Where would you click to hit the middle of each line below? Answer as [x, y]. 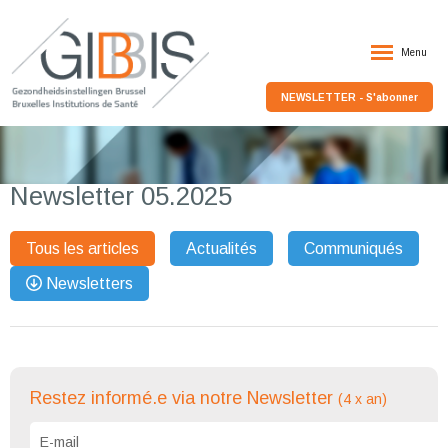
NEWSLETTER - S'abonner [349, 97]
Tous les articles [82, 249]
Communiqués [353, 249]
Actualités [221, 249]
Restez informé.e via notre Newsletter [184, 398]
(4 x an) [362, 399]
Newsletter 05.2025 [121, 196]
